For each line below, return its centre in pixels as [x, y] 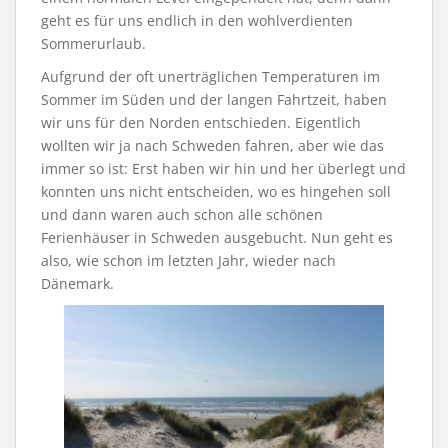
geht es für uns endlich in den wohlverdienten [197, 21]
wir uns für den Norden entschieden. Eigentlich [201, 123]
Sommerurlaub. [93, 44]
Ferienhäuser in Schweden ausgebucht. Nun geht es [217, 238]
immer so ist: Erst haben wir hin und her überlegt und [223, 169]
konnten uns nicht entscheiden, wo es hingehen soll [216, 192]
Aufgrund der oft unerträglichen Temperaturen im [210, 77]
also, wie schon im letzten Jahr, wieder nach [188, 261]
